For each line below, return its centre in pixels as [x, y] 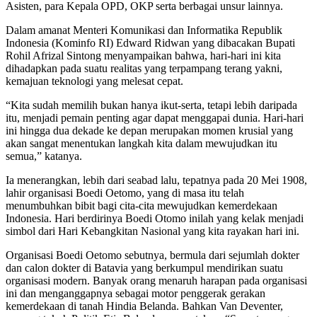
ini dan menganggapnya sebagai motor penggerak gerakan [136, 293]
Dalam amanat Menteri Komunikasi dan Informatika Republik [144, 30]
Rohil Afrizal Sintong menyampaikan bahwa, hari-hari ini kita [143, 55]
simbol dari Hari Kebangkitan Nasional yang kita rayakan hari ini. [152, 231]
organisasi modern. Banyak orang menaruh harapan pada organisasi [156, 280]
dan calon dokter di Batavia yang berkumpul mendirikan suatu [144, 267]
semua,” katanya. [44, 156]
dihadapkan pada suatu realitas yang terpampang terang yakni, [144, 68]
